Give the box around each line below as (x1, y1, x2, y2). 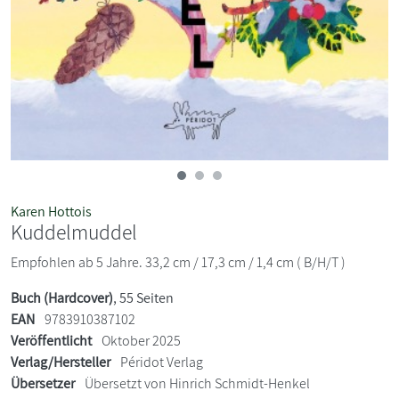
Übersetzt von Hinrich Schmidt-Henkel (82, 373, 310, 393)
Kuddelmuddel (11, 217, 137, 246)
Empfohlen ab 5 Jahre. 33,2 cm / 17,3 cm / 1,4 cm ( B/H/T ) (11, 252, 346, 272)
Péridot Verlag (120, 352, 203, 371)
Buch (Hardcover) (11, 288, 113, 307)
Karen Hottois (11, 201, 92, 221)
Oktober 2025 (99, 330, 181, 350)
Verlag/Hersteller (11, 352, 110, 371)
